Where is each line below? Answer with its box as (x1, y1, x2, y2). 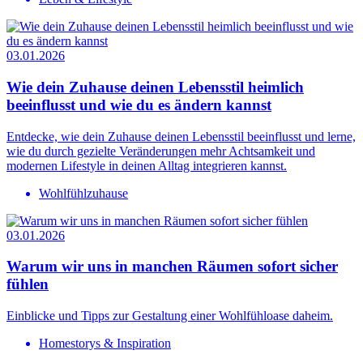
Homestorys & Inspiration (39, 336, 171, 351)
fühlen (6, 275, 49, 293)
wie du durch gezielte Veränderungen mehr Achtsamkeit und (6, 143, 315, 158)
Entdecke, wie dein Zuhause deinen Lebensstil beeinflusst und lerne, (6, 129, 356, 143)
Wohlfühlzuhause (39, 186, 128, 200)
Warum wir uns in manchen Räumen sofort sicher (6, 258, 338, 275)
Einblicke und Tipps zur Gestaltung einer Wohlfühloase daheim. (6, 309, 333, 323)
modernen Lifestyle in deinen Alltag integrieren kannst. (6, 158, 287, 173)
